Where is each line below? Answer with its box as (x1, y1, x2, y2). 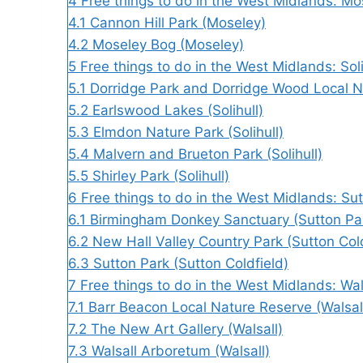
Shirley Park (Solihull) (92, 167, 229, 184)
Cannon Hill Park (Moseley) (90, 14, 266, 31)
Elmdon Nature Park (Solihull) (93, 123, 284, 140)
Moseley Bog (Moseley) (92, 36, 244, 53)
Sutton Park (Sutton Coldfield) (93, 254, 288, 271)
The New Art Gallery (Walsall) (91, 320, 283, 337)
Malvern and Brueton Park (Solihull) (93, 145, 322, 162)
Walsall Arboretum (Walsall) (92, 342, 270, 359)
